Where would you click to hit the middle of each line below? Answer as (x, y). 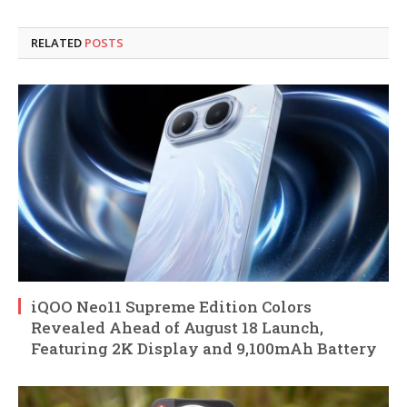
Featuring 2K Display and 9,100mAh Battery (204, 349)
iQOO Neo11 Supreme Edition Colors (171, 307)
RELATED (58, 43)
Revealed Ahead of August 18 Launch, (177, 328)
